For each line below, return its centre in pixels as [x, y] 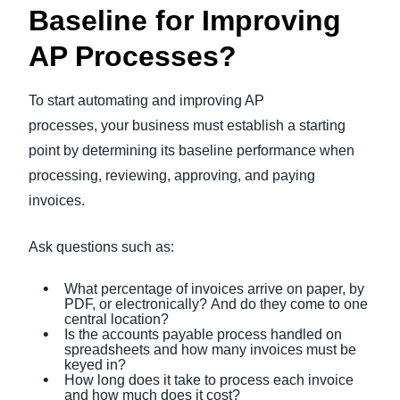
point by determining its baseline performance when [192, 150]
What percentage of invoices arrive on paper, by [214, 289]
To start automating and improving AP [146, 100]
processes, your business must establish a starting [187, 125]
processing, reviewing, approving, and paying [172, 175]
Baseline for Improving [185, 21]
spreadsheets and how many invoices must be [210, 350]
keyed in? [97, 365]
